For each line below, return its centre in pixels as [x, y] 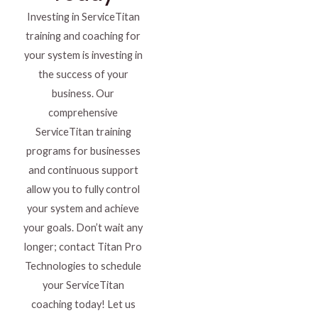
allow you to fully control [83, 190]
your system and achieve [83, 209]
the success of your [83, 75]
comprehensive [83, 113]
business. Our [83, 94]
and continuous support [83, 170]
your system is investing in [83, 55]
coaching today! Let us [83, 305]
